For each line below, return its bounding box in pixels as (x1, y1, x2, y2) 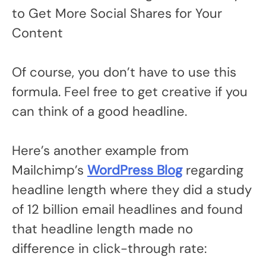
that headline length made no (12, 220, 193, 237)
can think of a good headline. (12, 102, 187, 120)
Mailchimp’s (12, 161, 87, 179)
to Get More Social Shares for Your (12, 4, 222, 22)
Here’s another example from (12, 141, 189, 159)
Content (12, 24, 63, 42)
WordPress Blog (87, 161, 182, 179)
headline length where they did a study (12, 180, 252, 198)
